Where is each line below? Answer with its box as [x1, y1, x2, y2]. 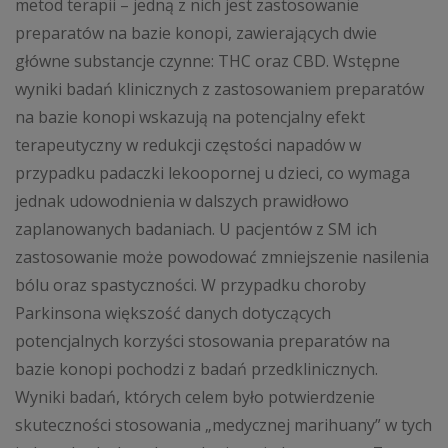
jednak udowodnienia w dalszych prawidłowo [15, 189, 349, 212]
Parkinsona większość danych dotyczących [15, 301, 331, 324]
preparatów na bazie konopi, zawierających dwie [15, 21, 377, 44]
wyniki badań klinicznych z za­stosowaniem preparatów [15, 77, 424, 100]
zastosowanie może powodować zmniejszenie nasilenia [15, 245, 429, 268]
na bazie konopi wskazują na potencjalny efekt [15, 105, 365, 128]
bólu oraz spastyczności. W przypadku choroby [15, 273, 366, 296]
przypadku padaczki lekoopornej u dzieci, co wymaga [15, 161, 410, 184]
